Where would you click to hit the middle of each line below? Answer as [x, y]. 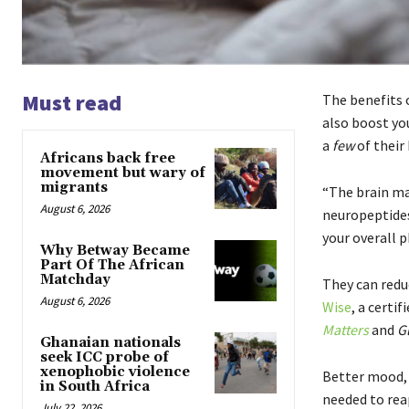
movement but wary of [123, 173]
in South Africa [95, 387]
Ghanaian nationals [110, 343]
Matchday [75, 280]
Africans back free [108, 159]
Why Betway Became [115, 251]
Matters [345, 330]
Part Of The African [112, 266]
